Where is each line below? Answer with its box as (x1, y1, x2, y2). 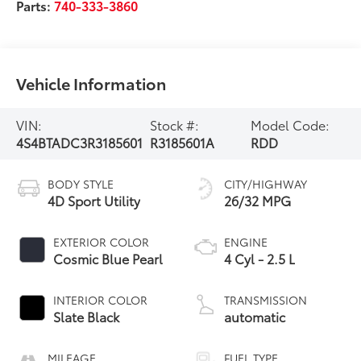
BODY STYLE (48, 175, 114, 192)
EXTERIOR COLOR (53, 233, 150, 250)
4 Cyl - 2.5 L (224, 248, 295, 268)
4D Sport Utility (48, 190, 141, 210)
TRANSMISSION (224, 291, 307, 308)
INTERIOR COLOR (53, 291, 148, 308)
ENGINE (224, 233, 268, 250)
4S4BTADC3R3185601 (16, 132, 143, 151)
